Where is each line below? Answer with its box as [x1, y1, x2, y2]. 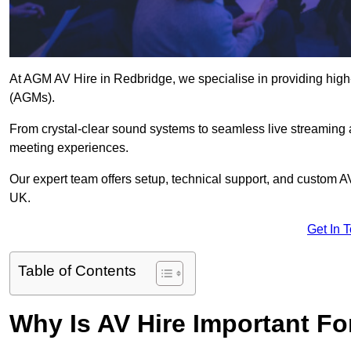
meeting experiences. [9, 141, 128, 155]
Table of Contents [18, 262, 136, 280]
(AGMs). [9, 91, 55, 105]
